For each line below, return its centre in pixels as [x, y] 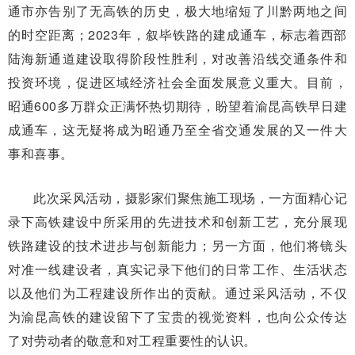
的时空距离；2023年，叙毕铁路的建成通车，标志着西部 [177, 35]
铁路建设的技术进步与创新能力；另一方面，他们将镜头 [177, 246]
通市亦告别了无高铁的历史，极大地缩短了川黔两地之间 [177, 11]
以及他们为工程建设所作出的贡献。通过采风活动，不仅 [177, 293]
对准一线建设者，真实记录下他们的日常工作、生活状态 [177, 269]
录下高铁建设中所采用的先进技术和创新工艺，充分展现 [177, 222]
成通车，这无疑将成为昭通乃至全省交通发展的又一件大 [177, 130]
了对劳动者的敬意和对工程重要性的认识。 [132, 341]
